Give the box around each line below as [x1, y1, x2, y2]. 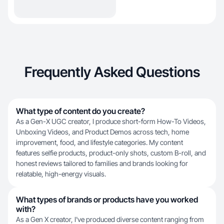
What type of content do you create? [16, 106, 145, 116]
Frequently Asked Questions [24, 63, 200, 80]
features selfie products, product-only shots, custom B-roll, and [16, 148, 206, 157]
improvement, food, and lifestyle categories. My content [16, 138, 183, 146]
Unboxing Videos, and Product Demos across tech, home [16, 127, 189, 136]
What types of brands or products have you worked [16, 194, 198, 204]
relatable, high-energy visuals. [16, 169, 106, 178]
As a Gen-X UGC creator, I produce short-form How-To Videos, [16, 117, 206, 125]
